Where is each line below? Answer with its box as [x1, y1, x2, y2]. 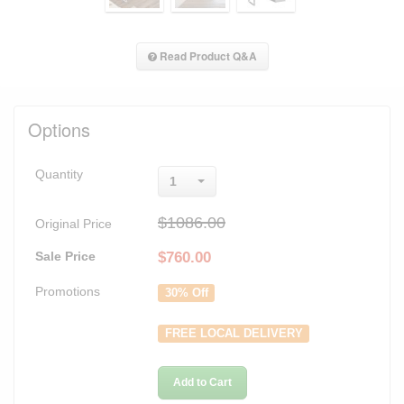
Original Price [35, 216, 112, 232]
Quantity [35, 167, 83, 182]
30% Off [164, 286, 208, 299]
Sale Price [35, 249, 96, 264]
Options [28, 116, 90, 143]
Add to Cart [173, 375, 232, 389]
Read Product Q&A [156, 49, 257, 65]
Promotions [35, 284, 100, 299]
